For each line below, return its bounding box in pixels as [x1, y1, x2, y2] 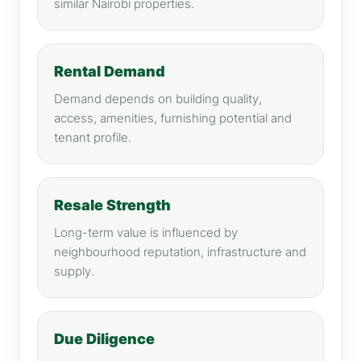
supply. [54, 263, 94, 279]
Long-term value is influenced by [54, 225, 238, 240]
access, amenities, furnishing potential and [54, 110, 292, 126]
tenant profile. [54, 130, 131, 145]
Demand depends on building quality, [54, 91, 262, 106]
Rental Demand [54, 62, 165, 80]
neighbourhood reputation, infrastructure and [54, 244, 306, 259]
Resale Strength [54, 196, 171, 214]
